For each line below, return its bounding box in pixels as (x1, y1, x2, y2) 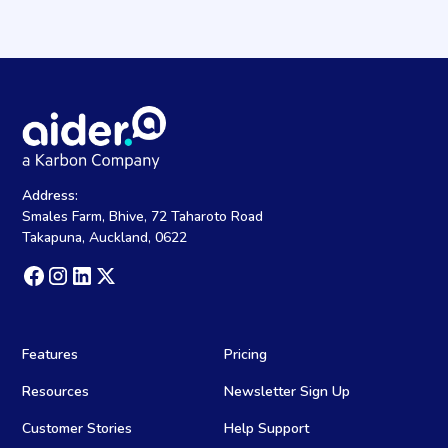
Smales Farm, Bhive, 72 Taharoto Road (22, 206, 264, 226)
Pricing (224, 344, 267, 364)
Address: (22, 185, 79, 205)
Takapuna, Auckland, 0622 (22, 227, 188, 247)
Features (22, 344, 79, 364)
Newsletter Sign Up (224, 381, 350, 401)
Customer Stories (22, 418, 133, 438)
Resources (22, 381, 90, 401)
